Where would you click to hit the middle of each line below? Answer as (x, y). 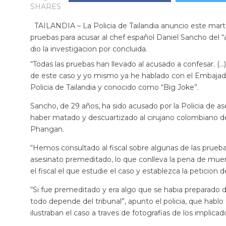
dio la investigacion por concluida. (89, 49)
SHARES (46, 7)
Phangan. (47, 129)
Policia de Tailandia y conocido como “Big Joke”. (115, 87)
